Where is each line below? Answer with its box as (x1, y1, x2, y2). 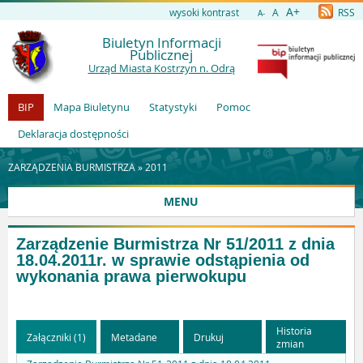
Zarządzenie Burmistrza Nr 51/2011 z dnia (16, 235, 335, 253)
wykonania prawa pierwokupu (16, 267, 246, 285)
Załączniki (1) (27, 330, 86, 344)
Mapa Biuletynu (53, 100, 130, 114)
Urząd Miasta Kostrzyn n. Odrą (88, 61, 235, 75)
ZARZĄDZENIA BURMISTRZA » (8, 160, 145, 173)
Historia (276, 323, 312, 337)
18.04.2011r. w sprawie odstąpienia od (16, 251, 310, 269)
